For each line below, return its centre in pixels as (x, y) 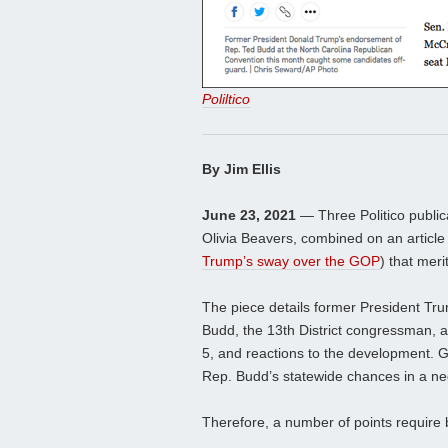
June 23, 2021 (249, 215)
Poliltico (226, 99)
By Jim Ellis (241, 169)
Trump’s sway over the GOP (291, 261)
